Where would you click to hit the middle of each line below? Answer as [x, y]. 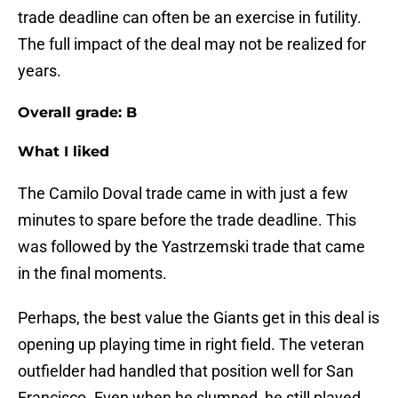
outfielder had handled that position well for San [186, 371]
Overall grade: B [77, 113]
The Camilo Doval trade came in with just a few [183, 194]
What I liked [64, 152]
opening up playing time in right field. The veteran [191, 345]
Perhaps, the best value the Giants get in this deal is [199, 318]
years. [40, 71]
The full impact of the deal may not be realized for [192, 44]
